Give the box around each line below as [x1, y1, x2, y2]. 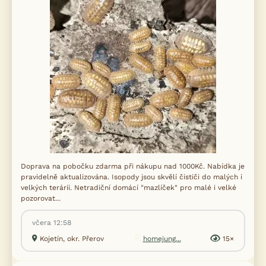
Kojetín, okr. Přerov [40, 234, 104, 243]
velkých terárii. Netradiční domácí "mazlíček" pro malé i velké [21, 183, 236, 192]
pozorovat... [21, 194, 61, 202]
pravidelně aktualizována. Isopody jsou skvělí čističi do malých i [21, 172, 242, 181]
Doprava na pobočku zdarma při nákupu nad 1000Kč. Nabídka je [21, 161, 245, 170]
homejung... [142, 234, 181, 243]
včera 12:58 [32, 218, 71, 227]
